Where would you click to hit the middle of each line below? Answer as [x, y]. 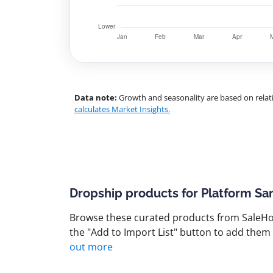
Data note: [96, 97]
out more [91, 247]
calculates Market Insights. [122, 109]
